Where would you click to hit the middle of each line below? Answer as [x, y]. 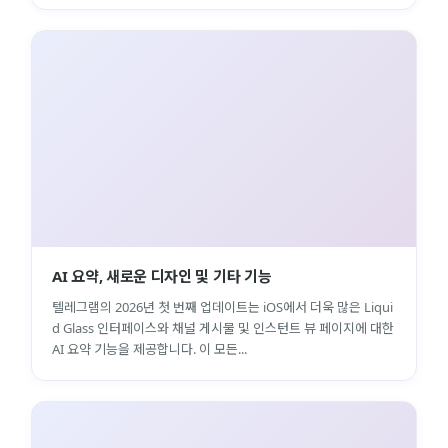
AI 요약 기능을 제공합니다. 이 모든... [149, 348]
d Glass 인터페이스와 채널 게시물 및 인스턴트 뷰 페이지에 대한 [223, 327]
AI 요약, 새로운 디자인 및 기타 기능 [162, 275]
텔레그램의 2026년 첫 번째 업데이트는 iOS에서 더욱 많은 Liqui [222, 306]
